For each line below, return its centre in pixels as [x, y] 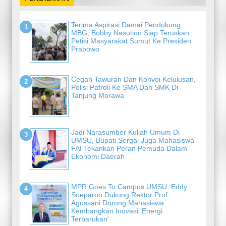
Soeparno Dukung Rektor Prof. [120, 194]
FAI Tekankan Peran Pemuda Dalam [129, 148]
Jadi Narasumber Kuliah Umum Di [125, 132]
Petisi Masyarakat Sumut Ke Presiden [131, 41]
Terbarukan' [90, 219]
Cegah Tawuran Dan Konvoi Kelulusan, [133, 79]
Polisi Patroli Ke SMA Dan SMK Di [125, 87]
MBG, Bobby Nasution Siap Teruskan [130, 33]
